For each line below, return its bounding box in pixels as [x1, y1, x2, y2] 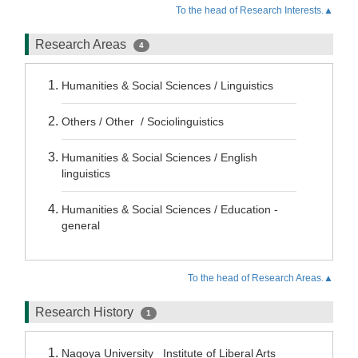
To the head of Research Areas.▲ [188, 272, 333, 284]
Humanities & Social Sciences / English [62, 151, 257, 164]
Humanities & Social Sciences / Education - [62, 203, 278, 216]
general [62, 219, 100, 232]
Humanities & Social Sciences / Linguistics [62, 79, 273, 92]
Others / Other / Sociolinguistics [62, 115, 224, 128]
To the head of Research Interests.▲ [176, 5, 333, 16]
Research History [35, 305, 137, 319]
